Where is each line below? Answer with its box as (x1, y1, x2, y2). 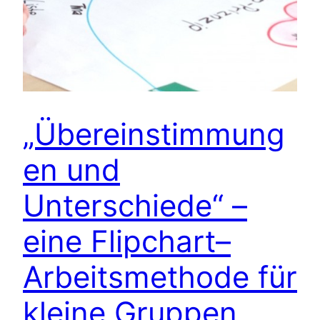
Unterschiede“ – (23, 186, 247, 224)
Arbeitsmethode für (23, 258, 297, 295)
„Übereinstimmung (23, 115, 285, 152)
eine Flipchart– (23, 222, 231, 259)
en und (23, 151, 120, 188)
